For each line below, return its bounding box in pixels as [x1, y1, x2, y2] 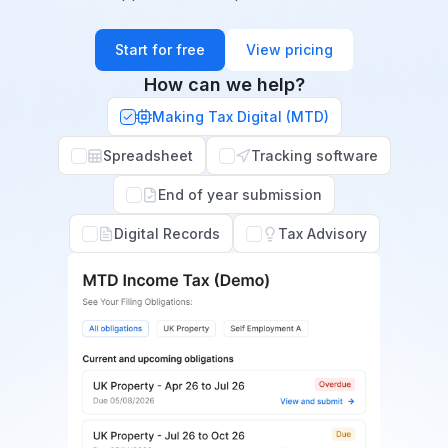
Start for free [114, 41, 205, 58]
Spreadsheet [102, 147, 193, 164]
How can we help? [143, 74, 305, 95]
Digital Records [113, 225, 220, 242]
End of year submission [158, 186, 322, 203]
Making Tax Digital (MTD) [151, 108, 329, 125]
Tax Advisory [277, 225, 367, 242]
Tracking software [250, 147, 378, 164]
